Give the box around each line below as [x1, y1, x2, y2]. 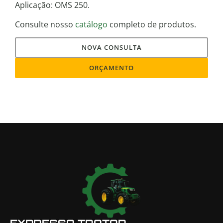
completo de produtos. [108, 18, 196, 30]
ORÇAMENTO [89, 63, 134, 73]
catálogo [75, 18, 108, 30]
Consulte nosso [15, 18, 75, 30]
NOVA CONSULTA [81, 43, 142, 52]
